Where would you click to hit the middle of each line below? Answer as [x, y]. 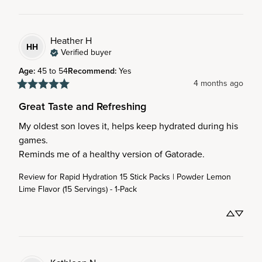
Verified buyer [86, 52]
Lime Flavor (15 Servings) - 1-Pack [78, 189]
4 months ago [218, 83]
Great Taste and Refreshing [82, 106]
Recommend [91, 71]
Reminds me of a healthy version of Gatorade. [112, 154]
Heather [67, 40]
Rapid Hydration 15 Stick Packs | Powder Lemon [145, 177]
